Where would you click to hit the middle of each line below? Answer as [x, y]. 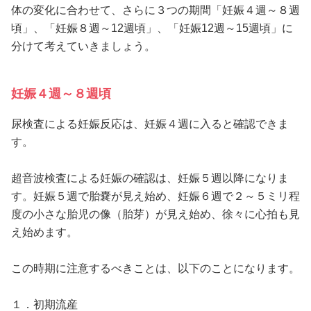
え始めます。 [44, 233]
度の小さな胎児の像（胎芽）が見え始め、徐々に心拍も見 [155, 215]
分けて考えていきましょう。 [83, 47]
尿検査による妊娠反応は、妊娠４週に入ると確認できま [150, 124]
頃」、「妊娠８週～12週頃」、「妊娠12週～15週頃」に [152, 28]
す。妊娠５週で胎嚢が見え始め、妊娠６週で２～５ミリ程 [155, 196]
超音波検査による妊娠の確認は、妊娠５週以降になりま [150, 178]
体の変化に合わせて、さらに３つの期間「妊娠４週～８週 [155, 10]
